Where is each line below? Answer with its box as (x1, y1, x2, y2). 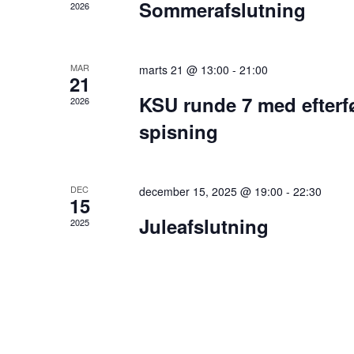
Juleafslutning (138, 212, 269, 239)
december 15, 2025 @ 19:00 (138, 183, 283, 199)
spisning (138, 117, 218, 145)
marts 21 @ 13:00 (138, 61, 229, 77)
